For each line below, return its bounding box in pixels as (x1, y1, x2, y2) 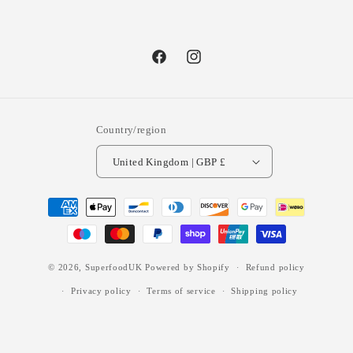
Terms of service (147, 286, 216, 296)
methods (27, 214, 72, 228)
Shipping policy (231, 286, 298, 296)
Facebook (150, 59, 196, 72)
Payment (27, 193, 73, 206)
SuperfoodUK (84, 262, 143, 272)
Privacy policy (70, 286, 132, 296)
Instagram (184, 59, 233, 72)
